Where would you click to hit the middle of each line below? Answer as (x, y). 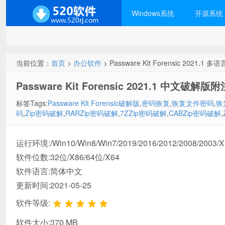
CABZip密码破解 (195, 113)
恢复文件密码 (193, 103)
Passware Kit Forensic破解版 (94, 103)
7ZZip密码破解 (143, 113)
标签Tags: (32, 103)
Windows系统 (153, 13)
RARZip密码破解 (92, 113)
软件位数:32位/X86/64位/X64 (68, 157)
